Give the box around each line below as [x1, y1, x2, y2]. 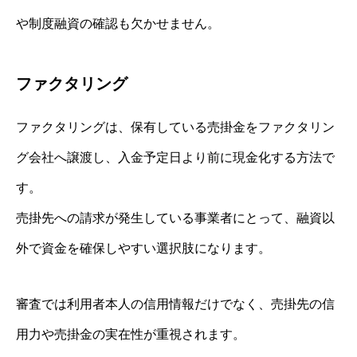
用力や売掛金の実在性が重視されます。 [16, 328, 245, 342]
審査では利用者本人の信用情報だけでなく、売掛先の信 [16, 297, 335, 312]
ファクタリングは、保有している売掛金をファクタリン [16, 120, 335, 135]
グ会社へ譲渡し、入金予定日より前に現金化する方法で [16, 151, 335, 165]
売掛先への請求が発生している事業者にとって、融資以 [16, 211, 335, 226]
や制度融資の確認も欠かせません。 [16, 17, 220, 31]
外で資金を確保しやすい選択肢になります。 [16, 241, 271, 256]
